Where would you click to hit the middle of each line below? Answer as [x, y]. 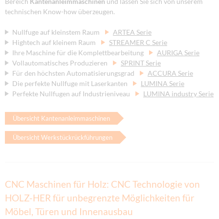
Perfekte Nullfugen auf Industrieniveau [72, 93]
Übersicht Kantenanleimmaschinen [61, 119]
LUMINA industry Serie [178, 93]
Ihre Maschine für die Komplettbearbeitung [78, 52]
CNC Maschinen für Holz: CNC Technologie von [102, 184]
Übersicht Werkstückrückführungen [62, 138]
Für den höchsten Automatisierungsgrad [74, 73]
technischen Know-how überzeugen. [60, 11]
